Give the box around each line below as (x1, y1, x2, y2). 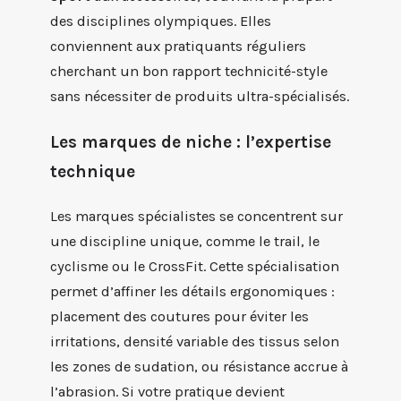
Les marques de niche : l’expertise (50, 131, 331, 152)
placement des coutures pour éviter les (50, 307, 309, 325)
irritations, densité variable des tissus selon (50, 332, 339, 350)
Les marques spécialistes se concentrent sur (50, 207, 343, 225)
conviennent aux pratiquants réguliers (50, 38, 306, 55)
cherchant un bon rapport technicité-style (50, 63, 328, 81)
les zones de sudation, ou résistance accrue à (50, 357, 348, 375)
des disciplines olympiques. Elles (50, 13, 271, 30)
